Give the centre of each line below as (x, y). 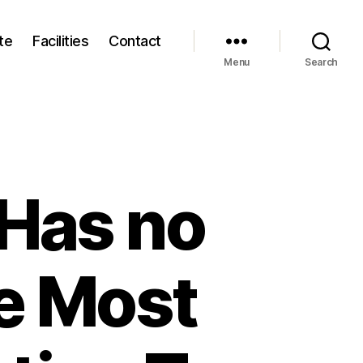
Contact (135, 41)
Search (321, 62)
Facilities (61, 41)
